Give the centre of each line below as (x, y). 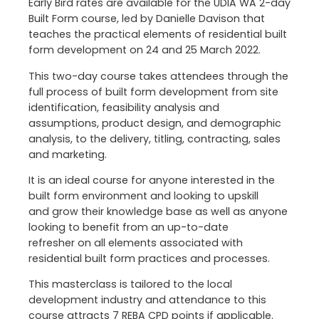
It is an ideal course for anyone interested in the (152, 180)
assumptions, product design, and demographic (155, 123)
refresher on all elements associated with (136, 242)
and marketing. (68, 154)
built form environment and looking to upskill (143, 195)
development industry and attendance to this (147, 300)
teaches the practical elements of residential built (158, 35)
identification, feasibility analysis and (124, 107)
